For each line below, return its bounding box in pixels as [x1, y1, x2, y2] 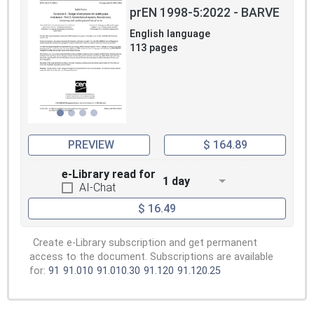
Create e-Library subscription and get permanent [33, 236, 257, 249]
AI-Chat [79, 181, 116, 195]
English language [130, 27, 210, 40]
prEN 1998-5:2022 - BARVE [130, 5, 280, 20]
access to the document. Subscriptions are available [29, 250, 273, 263]
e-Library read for [62, 168, 156, 182]
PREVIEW [67, 138, 114, 152]
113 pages [130, 41, 178, 54]
